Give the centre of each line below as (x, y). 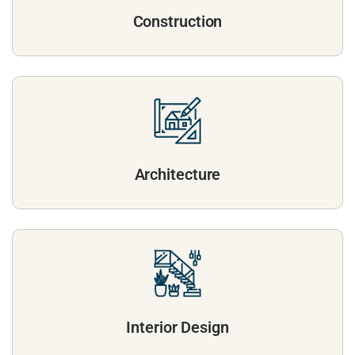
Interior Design (177, 328)
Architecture (177, 175)
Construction (177, 22)
